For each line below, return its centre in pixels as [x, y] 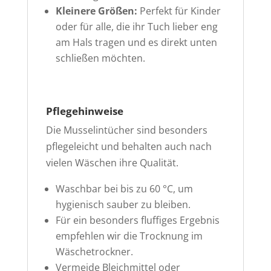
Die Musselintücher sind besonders [126, 130]
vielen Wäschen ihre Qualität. [112, 163]
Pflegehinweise [84, 111]
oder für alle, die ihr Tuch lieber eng [136, 27]
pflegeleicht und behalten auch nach [129, 147]
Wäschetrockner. [94, 252]
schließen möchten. [100, 58]
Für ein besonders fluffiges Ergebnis [137, 220]
